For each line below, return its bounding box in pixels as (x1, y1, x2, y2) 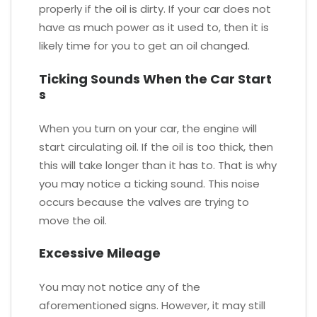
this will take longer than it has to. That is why (39, 157, 277, 173)
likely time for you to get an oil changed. (39, 38, 250, 54)
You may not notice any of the (39, 279, 200, 295)
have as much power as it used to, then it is (39, 20, 269, 35)
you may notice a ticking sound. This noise (39, 175, 260, 191)
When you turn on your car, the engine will (39, 120, 257, 136)
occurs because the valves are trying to (39, 194, 249, 209)
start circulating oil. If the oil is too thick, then (39, 139, 273, 154)
